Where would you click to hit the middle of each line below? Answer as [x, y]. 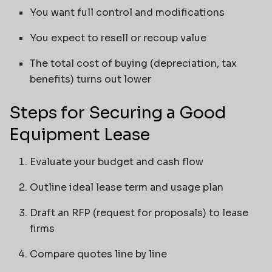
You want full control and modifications [127, 12]
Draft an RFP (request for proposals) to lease [139, 212]
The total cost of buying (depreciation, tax [134, 63]
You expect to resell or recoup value [118, 38]
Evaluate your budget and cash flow [117, 161]
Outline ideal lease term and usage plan [127, 187]
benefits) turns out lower [91, 79]
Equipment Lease [80, 135]
